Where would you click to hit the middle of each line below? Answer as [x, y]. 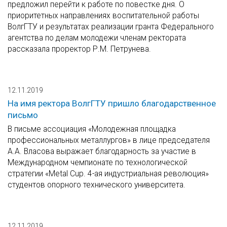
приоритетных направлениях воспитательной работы [103, 16]
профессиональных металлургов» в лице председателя [109, 140]
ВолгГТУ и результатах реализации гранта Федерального [111, 27]
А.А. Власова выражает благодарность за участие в [102, 152]
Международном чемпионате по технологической [98, 163]
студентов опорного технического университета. [97, 185]
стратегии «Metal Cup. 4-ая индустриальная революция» [108, 174]
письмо [23, 115]
